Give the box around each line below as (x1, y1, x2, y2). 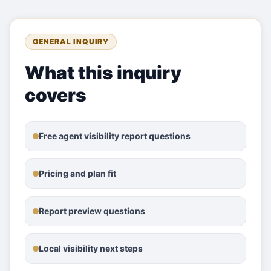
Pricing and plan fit (39, 168, 116, 178)
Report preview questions (39, 206, 145, 216)
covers (25, 84, 87, 106)
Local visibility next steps (39, 243, 143, 253)
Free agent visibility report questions (39, 131, 191, 141)
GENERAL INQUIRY (33, 37, 109, 46)
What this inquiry (25, 62, 181, 83)
